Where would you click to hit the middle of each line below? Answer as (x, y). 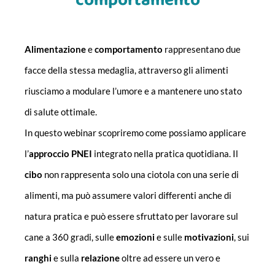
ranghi (38, 258)
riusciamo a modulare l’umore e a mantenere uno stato (133, 91)
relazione (100, 258)
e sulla (66, 258)
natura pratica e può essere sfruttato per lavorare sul (131, 216)
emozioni (135, 237)
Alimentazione (55, 49)
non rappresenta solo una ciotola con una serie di (141, 175)
